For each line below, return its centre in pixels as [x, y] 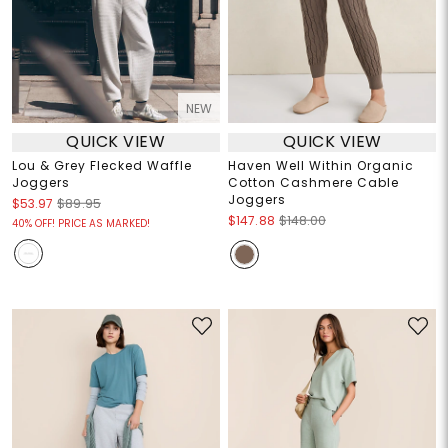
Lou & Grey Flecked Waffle [101, 165]
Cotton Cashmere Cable [313, 182]
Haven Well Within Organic [321, 165]
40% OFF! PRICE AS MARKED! [80, 223]
